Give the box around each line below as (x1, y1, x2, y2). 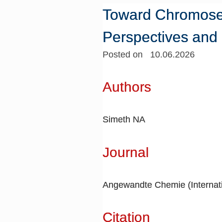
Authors (103, 79, 152, 95)
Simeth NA (103, 114, 146, 125)
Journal (103, 144, 149, 160)
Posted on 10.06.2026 (103, 50, 195, 59)
